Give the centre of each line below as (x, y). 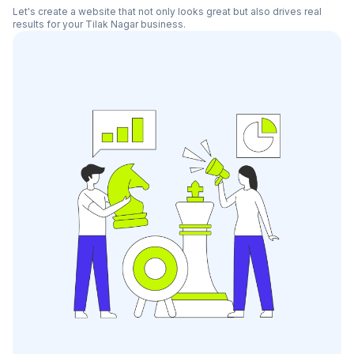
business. (162, 24)
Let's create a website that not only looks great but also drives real (167, 11)
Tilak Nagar (112, 24)
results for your (49, 24)
